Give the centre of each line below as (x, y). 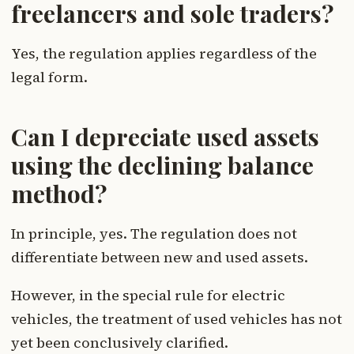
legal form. (49, 77)
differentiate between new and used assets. (160, 258)
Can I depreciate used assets (165, 137)
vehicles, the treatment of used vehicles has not (177, 319)
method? (59, 194)
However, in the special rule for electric (148, 296)
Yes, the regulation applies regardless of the (164, 54)
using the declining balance (162, 166)
